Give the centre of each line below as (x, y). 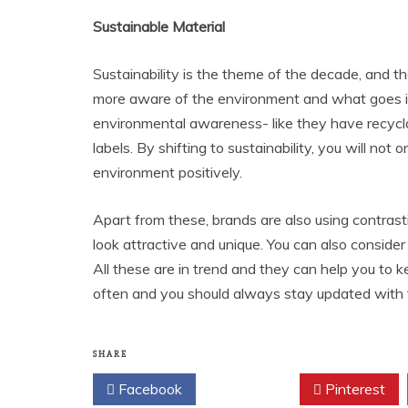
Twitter (252, 389)
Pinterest (353, 389)
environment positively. (168, 172)
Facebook (148, 389)
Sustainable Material (159, 26)
